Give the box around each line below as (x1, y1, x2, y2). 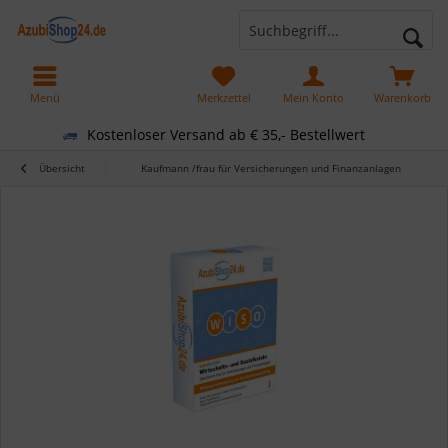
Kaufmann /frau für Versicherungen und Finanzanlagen (141, 161, 401, 175)
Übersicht (39, 161, 85, 175)
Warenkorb (374, 90, 432, 105)
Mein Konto (282, 90, 344, 105)
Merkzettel (196, 90, 251, 105)
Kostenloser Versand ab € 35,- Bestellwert (87, 124, 365, 144)
